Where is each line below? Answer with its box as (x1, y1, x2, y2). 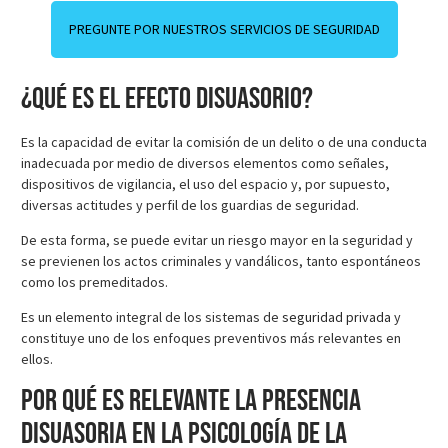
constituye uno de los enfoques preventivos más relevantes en (21, 329, 401, 348)
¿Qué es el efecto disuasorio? (21, 80, 313, 117)
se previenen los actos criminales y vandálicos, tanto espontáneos (21, 251, 421, 270)
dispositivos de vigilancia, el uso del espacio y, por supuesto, (21, 174, 390, 193)
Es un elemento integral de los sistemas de (21, 308, 282, 327)
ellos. (21, 350, 53, 369)
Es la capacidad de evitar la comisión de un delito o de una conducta (21, 132, 427, 151)
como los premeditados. (21, 272, 168, 291)
